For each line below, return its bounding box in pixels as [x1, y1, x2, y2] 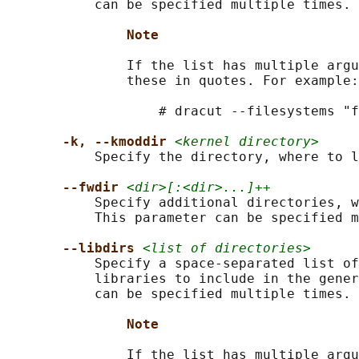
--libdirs [63, 240, 143, 256]
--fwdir [63, 179, 127, 196]
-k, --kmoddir [63, 134, 175, 150]
